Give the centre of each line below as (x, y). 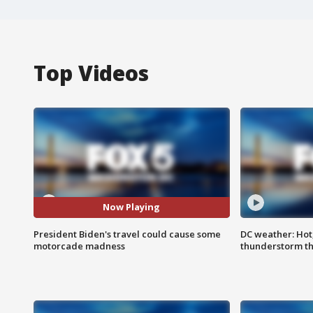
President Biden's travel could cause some (127, 234)
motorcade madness (79, 246)
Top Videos (91, 73)
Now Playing (132, 207)
